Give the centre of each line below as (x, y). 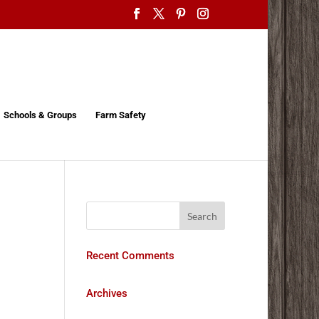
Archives (106, 293)
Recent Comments (130, 256)
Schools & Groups (40, 115)
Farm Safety (120, 115)
